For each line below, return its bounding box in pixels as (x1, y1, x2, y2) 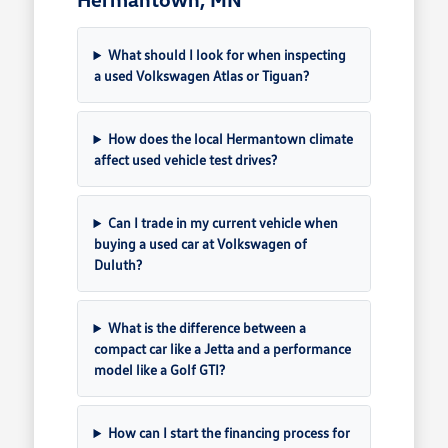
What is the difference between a (108, 319, 307, 337)
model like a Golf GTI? (93, 361, 225, 379)
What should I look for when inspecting (108, 46, 347, 64)
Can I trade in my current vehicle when (108, 214, 339, 232)
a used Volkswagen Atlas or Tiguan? (93, 67, 309, 85)
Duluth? (93, 256, 142, 274)
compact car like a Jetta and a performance (93, 340, 351, 358)
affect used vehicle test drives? (93, 151, 277, 169)
